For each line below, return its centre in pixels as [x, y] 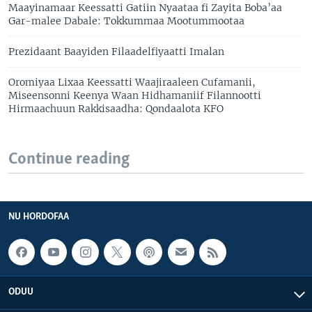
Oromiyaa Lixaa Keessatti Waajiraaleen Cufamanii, [132, 82]
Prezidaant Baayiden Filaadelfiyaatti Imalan [116, 51]
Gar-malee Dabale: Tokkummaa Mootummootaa [126, 21]
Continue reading [69, 159]
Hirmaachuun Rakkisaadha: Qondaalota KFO [117, 108]
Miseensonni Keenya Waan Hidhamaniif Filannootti [135, 95]
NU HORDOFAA [39, 217]
